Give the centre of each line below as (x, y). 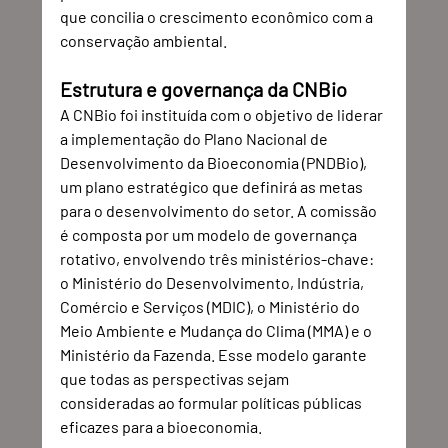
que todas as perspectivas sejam (176, 378)
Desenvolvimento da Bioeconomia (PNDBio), (215, 162)
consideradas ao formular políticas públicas (213, 402)
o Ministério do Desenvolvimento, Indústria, (214, 282)
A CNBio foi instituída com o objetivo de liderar (223, 114)
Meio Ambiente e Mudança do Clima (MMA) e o (218, 330)
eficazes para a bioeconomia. (161, 426)
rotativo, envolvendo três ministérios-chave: (219, 258)
